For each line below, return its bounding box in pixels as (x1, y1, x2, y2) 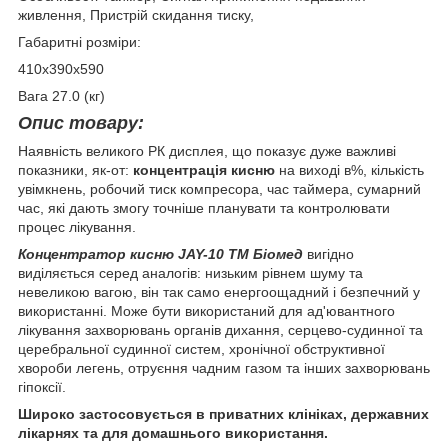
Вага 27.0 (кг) (18, 87, 109, 104)
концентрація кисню (133, 161, 279, 178)
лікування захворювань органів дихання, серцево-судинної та (18, 321, 423, 338)
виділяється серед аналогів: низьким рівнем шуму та (18, 264, 363, 281)
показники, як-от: (18, 161, 133, 178)
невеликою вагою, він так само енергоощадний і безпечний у (18, 283, 420, 300)
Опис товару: (18, 112, 144, 133)
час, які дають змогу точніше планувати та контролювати (18, 199, 390, 216)
